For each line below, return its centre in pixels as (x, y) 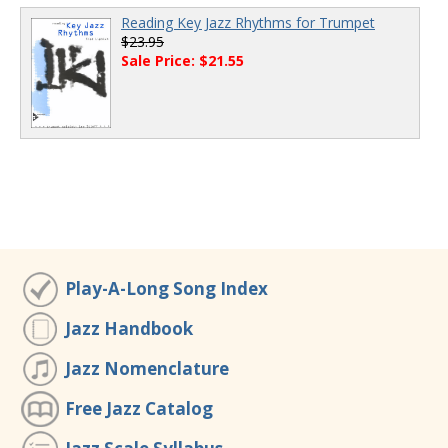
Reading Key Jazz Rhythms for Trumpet (248, 22)
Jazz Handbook (129, 328)
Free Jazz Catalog (139, 408)
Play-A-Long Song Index (166, 288)
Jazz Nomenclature (147, 368)
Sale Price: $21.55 (182, 60)
